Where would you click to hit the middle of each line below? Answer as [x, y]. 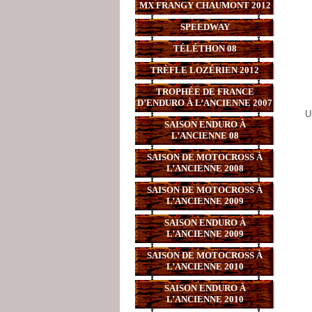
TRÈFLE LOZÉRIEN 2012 [205, 70]
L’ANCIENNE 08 [205, 135]
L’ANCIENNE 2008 [205, 168]
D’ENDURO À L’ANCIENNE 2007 [205, 103]
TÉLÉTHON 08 [205, 48]
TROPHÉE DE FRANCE [205, 92]
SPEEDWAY [205, 27]
